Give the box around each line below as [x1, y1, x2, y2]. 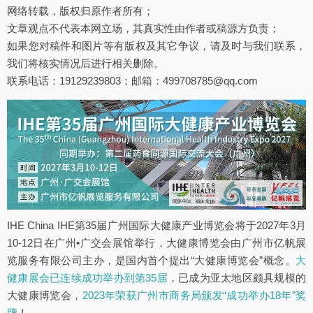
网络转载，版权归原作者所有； [7, 5, 154, 17]
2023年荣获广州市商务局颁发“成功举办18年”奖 [82, 289, 307, 301]
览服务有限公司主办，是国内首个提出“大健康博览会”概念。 [7, 254, 296, 266]
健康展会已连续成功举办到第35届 [7, 271, 168, 284]
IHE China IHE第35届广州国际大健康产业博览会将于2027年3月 [7, 219, 306, 231]
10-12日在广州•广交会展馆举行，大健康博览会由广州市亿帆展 [7, 236, 306, 249]
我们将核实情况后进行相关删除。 [7, 57, 164, 69]
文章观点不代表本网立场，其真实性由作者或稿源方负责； [7, 22, 279, 34]
